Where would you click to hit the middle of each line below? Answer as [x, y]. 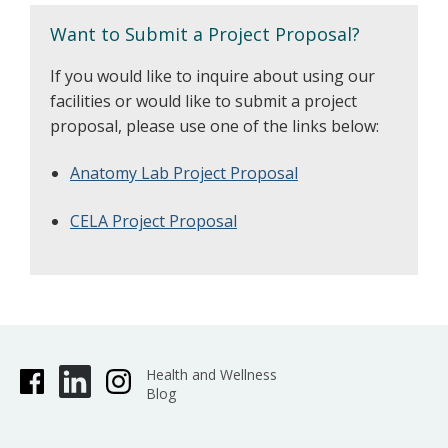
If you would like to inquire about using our [212, 76]
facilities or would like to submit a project [203, 101]
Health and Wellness [211, 374]
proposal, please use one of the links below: [214, 126]
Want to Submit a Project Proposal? [205, 34]
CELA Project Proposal [153, 221]
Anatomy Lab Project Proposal [184, 173]
